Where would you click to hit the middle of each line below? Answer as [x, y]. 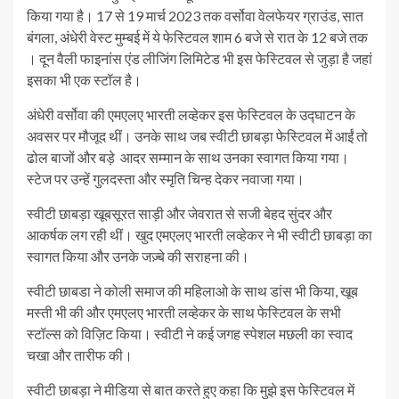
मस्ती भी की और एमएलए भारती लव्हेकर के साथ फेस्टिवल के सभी [184, 313]
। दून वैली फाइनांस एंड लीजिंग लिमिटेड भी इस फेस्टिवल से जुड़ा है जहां [199, 59]
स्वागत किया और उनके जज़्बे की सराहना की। [138, 256]
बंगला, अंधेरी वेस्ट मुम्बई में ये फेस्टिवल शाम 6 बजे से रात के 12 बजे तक [197, 37]
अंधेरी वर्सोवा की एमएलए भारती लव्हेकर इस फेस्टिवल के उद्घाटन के [191, 115]
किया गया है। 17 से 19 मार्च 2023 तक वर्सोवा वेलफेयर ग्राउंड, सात [195, 16]
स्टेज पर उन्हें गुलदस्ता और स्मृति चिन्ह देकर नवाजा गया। [166, 179]
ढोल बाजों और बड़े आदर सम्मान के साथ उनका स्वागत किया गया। [188, 158]
